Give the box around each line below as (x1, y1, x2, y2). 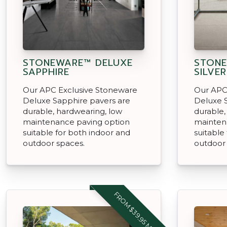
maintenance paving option (23, 117, 130, 127)
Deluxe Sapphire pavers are (23, 95, 130, 105)
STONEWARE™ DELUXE (23, 55, 133, 70)
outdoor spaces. (23, 138, 85, 148)
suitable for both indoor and (23, 127, 130, 137)
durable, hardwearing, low (23, 106, 122, 116)
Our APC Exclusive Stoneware (23, 85, 137, 95)
